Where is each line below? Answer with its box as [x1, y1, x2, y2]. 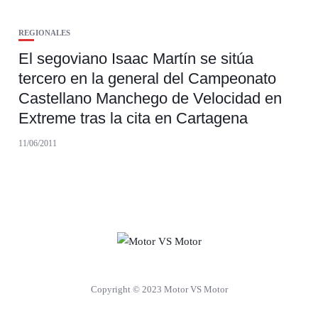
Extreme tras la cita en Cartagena [18, 109, 248, 128]
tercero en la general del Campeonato [18, 70, 276, 88]
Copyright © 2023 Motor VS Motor [90, 284, 228, 295]
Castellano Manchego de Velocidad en [18, 89, 282, 108]
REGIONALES [18, 28, 70, 38]
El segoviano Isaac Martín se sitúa [18, 50, 253, 68]
